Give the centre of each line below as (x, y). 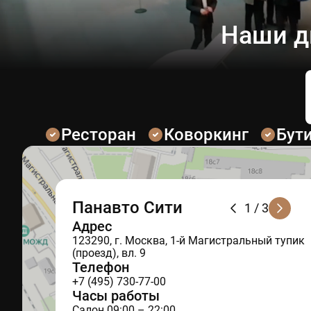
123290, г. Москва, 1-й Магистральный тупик (188, 240)
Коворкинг (206, 134)
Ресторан (99, 134)
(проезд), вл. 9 (109, 253)
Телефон (101, 267)
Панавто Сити (127, 207)
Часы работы (116, 295)
